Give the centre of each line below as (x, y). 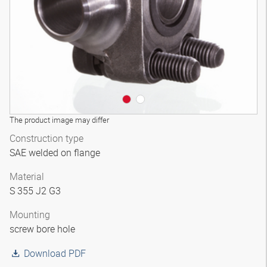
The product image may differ (59, 120)
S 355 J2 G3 (36, 191)
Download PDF (55, 253)
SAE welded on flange (56, 153)
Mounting (30, 215)
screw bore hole (44, 229)
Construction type (46, 138)
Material (27, 176)
